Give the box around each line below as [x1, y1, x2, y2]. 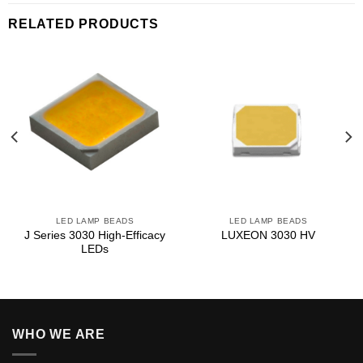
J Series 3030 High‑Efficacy [24, 228, 165, 241]
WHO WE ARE [12, 327, 105, 342]
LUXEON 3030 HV [221, 229, 315, 242]
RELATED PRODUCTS [8, 17, 159, 32]
